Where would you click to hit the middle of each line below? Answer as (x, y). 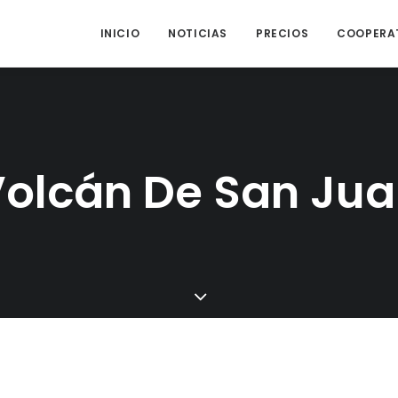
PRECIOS (282, 33)
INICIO (120, 33)
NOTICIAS (198, 33)
